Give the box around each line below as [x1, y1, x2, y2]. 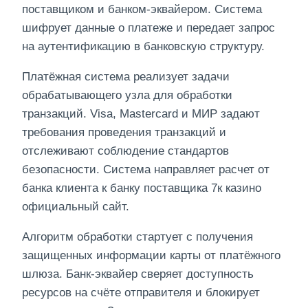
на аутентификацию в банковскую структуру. [22, 40, 265, 54]
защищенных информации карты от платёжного [22, 249, 280, 263]
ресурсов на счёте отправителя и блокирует [22, 286, 260, 300]
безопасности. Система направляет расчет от [22, 163, 269, 177]
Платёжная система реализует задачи [22, 70, 230, 84]
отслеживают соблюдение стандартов [22, 144, 229, 158]
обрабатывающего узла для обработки [22, 89, 232, 102]
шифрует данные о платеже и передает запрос [22, 21, 275, 35]
